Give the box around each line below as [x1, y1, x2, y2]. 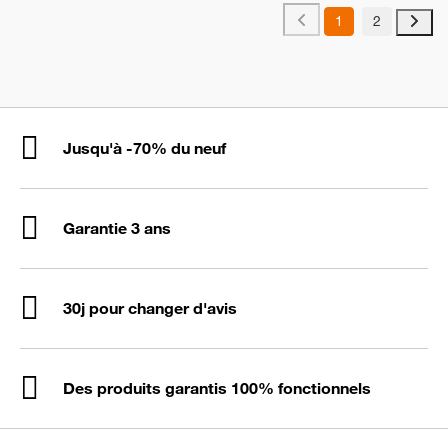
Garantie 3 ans [63, 217, 171, 238]
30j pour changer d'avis [63, 297, 237, 318]
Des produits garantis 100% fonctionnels [63, 377, 371, 398]
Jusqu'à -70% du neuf [63, 137, 226, 158]
